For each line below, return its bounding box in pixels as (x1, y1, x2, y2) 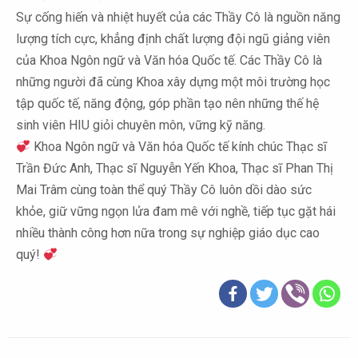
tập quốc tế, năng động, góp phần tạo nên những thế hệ (16, 96, 319, 112)
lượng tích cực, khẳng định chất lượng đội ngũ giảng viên (16, 31, 330, 47)
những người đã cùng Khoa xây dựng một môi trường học (16, 74, 330, 90)
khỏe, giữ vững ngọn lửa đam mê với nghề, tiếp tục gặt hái (16, 204, 336, 220)
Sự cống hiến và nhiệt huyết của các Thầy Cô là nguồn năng (16, 10, 340, 26)
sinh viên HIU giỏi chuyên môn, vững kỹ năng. (16, 117, 265, 133)
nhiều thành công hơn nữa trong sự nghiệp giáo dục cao (16, 225, 320, 241)
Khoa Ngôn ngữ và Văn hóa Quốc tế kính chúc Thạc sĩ (30, 139, 328, 155)
